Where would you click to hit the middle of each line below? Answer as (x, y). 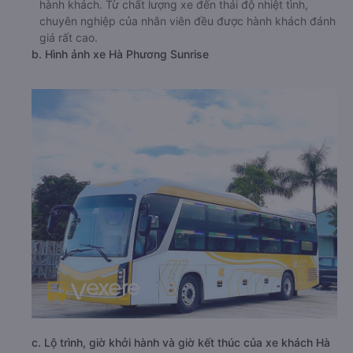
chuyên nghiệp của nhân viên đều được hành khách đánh (188, 21)
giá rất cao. (69, 37)
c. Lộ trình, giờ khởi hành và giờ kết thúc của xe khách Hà (181, 343)
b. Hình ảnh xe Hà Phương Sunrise (120, 54)
